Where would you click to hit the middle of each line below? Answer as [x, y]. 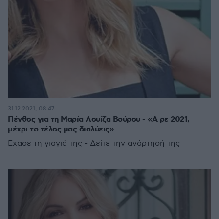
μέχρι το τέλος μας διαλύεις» [61, 129]
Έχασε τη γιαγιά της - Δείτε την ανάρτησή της [94, 143]
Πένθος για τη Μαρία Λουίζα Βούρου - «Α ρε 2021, [99, 120]
